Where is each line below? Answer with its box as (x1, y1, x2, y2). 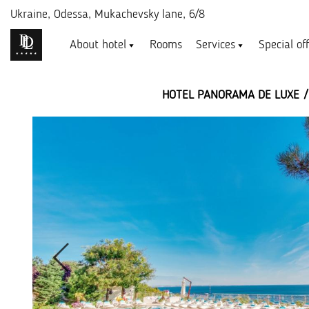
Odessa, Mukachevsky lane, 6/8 (54, 8, 205, 21)
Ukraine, (10, 8, 54, 21)
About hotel (70, 39, 126, 51)
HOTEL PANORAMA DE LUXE (162, 89, 299, 101)
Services (196, 39, 236, 51)
